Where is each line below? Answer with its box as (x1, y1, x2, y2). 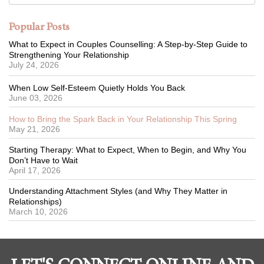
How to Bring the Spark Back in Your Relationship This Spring (9, 114, 237, 124)
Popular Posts (9, 22, 70, 33)
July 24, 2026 (9, 60, 59, 70)
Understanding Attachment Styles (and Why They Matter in (9, 186, 227, 196)
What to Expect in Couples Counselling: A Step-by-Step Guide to (9, 39, 247, 49)
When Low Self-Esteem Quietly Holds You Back (9, 82, 185, 93)
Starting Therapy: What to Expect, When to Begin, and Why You (9, 144, 246, 154)
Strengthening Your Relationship (9, 49, 129, 60)
